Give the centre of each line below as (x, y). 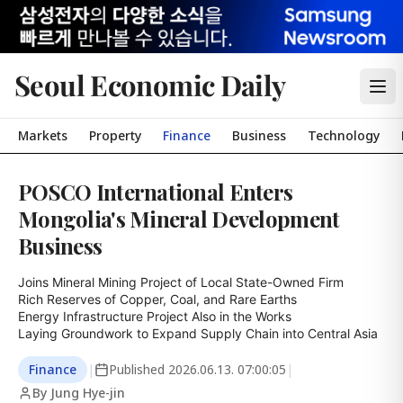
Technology (344, 135)
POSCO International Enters (156, 192)
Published (139, 369)
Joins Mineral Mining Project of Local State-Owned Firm (181, 282)
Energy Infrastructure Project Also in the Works (155, 316)
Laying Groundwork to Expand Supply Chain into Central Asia (198, 333)
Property (115, 135)
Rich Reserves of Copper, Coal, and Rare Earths (157, 299)
